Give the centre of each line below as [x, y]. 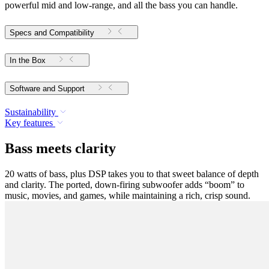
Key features [29, 123]
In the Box [28, 61]
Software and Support [71, 89]
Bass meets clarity [60, 149]
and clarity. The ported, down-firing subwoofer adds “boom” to [125, 185]
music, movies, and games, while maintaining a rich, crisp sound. [128, 196]
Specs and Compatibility [52, 32]
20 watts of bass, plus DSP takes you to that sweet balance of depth [132, 174]
